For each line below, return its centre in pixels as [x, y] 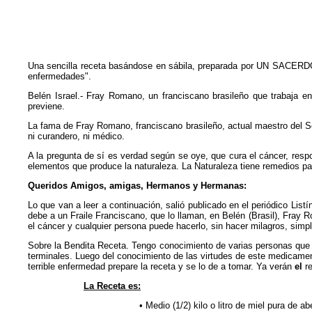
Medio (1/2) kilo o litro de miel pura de [223, 305]
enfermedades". [60, 76]
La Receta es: [112, 286]
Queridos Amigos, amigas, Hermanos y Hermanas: [137, 186]
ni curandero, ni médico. [76, 136]
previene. [46, 106]
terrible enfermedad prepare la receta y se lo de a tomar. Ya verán [161, 266]
